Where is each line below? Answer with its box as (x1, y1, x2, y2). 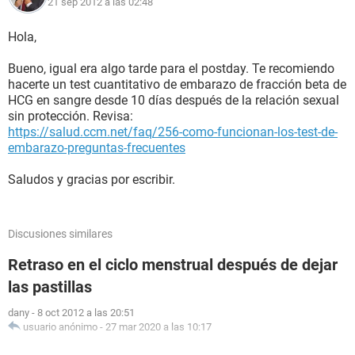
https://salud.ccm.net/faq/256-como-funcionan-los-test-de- (8, 124, 338, 139)
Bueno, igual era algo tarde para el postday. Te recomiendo (8, 61, 334, 76)
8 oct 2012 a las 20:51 (37, 307, 135, 319)
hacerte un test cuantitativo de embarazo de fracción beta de (8, 77, 346, 92)
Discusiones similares (8, 227, 113, 240)
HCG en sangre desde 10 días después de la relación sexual (8, 93, 339, 108)
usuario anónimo (23, 321, 97, 333)
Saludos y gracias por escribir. (8, 172, 175, 187)
